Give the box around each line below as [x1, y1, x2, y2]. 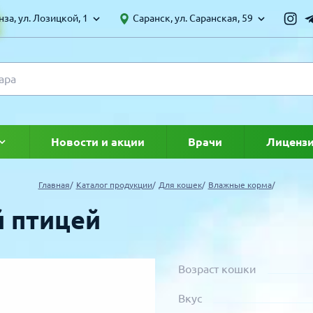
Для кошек [158, 180, 202, 190]
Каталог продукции [75, 180, 152, 190]
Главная [38, 180, 70, 190]
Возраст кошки [178, 263, 256, 275]
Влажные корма [208, 180, 272, 190]
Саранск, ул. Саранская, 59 [133, 13, 253, 24]
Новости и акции [51, 136, 145, 148]
